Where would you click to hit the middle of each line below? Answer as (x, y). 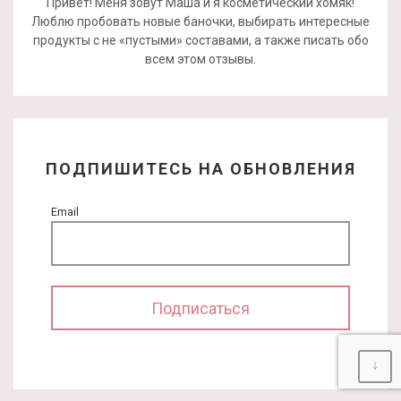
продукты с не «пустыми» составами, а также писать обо (200, 40)
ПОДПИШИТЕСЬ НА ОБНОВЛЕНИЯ (200, 168)
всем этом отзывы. (200, 59)
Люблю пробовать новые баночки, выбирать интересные (200, 21)
